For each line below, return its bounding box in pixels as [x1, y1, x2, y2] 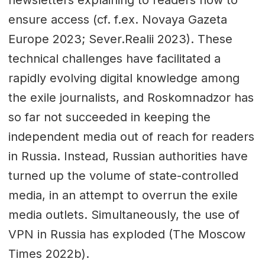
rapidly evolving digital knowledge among [8, 70, 240, 85]
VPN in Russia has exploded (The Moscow [8, 227, 245, 241]
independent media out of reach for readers [8, 129, 254, 144]
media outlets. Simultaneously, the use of [8, 207, 240, 222]
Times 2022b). [8, 246, 89, 261]
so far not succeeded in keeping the [8, 109, 211, 124]
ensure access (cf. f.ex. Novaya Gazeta [8, 12, 227, 27]
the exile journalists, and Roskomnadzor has [8, 90, 254, 105]
